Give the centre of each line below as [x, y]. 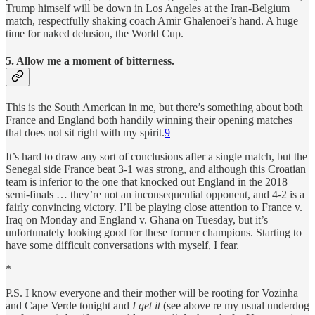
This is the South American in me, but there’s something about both [154, 108]
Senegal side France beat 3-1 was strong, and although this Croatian [156, 169]
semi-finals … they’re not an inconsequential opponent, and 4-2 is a [155, 195]
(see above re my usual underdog [235, 306]
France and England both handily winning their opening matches [149, 120]
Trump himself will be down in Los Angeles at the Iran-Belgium [148, 8]
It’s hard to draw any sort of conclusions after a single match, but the [156, 157]
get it [149, 306]
